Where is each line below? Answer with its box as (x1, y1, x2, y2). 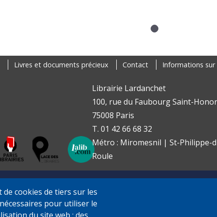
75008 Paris (92, 110, 134, 121)
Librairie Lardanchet (92, 83, 166, 94)
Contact (123, 60, 148, 70)
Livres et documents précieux (14, 60, 108, 70)
